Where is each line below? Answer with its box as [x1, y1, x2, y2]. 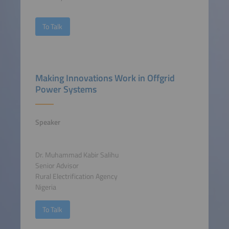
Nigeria [35, 181, 56, 193]
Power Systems [35, 82, 97, 96]
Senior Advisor [35, 160, 79, 172]
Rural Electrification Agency [35, 171, 118, 182]
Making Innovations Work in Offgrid [35, 71, 175, 85]
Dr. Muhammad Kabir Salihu [35, 149, 119, 161]
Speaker [35, 117, 60, 128]
